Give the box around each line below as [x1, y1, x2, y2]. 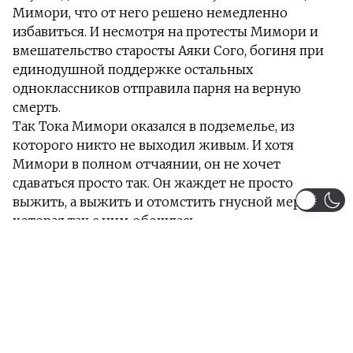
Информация [13, 247, 152, 272]
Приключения [142, 325, 236, 342]
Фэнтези [254, 325, 309, 342]
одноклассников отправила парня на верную [13, 80, 301, 97]
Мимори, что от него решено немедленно [13, 5, 288, 21]
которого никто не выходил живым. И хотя [13, 137, 294, 154]
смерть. [13, 99, 61, 116]
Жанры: [13, 325, 68, 342]
